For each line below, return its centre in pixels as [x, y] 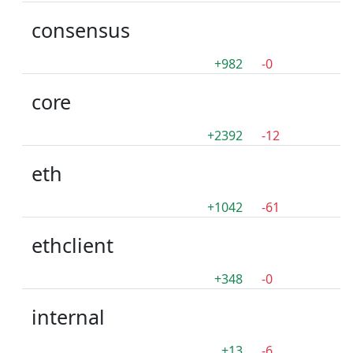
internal [68, 317]
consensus [81, 30]
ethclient [72, 245]
